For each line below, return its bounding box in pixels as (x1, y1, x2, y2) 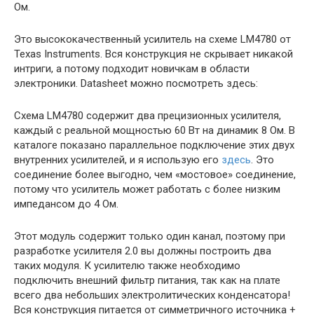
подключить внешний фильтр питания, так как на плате (14, 273, 280, 287)
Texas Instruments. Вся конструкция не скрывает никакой (14, 47, 293, 60)
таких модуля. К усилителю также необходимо (14, 259, 240, 272)
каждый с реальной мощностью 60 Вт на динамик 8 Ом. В (14, 123, 295, 137)
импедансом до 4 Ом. (14, 197, 118, 210)
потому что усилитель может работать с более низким (14, 182, 280, 196)
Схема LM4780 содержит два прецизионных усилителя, (14, 109, 281, 122)
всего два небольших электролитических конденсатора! (14, 288, 290, 301)
